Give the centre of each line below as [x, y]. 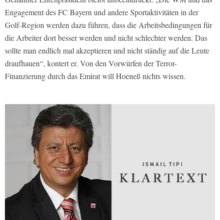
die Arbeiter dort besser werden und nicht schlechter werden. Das [106, 37]
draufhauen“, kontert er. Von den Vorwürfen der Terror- [91, 63]
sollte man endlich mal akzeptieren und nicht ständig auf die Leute [107, 50]
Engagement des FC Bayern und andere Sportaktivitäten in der [102, 12]
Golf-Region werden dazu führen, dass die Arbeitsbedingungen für [109, 25]
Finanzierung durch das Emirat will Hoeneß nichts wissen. [95, 76]
